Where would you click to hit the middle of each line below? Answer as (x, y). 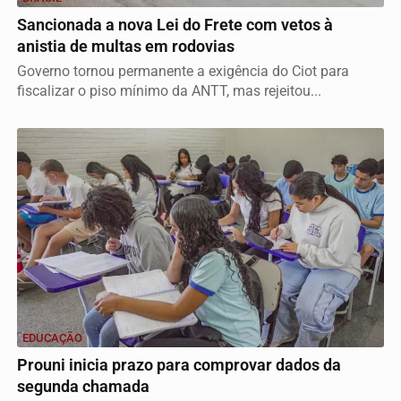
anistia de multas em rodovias (126, 46)
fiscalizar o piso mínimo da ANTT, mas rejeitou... (169, 90)
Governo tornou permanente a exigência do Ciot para (183, 71)
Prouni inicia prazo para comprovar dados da (179, 365)
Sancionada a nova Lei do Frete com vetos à (175, 25)
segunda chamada (83, 386)
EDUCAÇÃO (52, 337)
